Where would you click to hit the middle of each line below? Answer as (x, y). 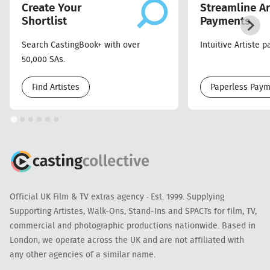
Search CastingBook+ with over (81, 45)
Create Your (52, 8)
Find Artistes (56, 87)
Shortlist (44, 22)
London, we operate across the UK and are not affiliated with (127, 240)
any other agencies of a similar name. (83, 254)
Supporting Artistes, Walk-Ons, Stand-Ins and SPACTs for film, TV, (133, 211)
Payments (225, 22)
